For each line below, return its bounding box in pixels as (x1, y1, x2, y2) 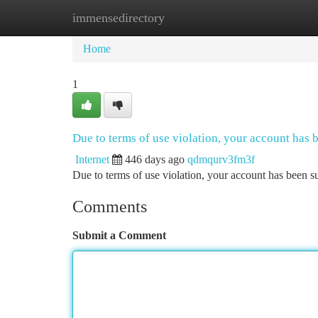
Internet (75, 153, 109, 165)
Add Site (244, 11, 284, 23)
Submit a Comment (72, 229, 166, 241)
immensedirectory (72, 11, 165, 25)
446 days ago (125, 153, 185, 165)
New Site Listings (143, 11, 223, 23)
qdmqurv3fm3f (187, 153, 255, 165)
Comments (72, 197, 147, 216)
